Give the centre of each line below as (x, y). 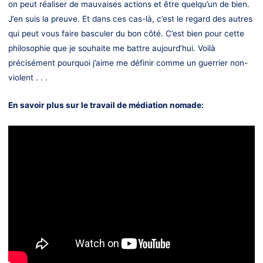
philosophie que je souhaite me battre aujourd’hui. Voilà (112, 48)
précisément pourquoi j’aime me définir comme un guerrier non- (128, 63)
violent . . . (28, 77)
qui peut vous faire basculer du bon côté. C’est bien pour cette (126, 33)
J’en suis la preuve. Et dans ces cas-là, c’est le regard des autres (130, 18)
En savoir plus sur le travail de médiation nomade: (106, 105)
